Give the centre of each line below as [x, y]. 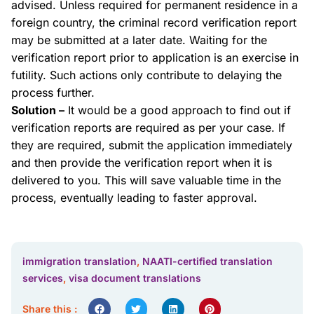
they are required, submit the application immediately [152, 145]
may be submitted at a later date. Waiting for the [139, 40]
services [43, 278]
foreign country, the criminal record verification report [154, 22]
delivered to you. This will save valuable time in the [146, 180]
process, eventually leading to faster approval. [134, 198]
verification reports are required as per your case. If [148, 128]
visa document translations [135, 278]
